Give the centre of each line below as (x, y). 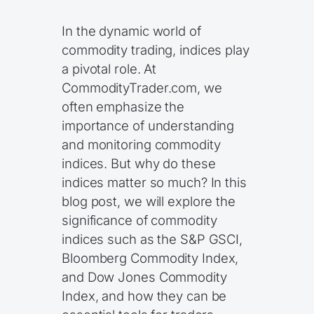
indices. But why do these (139, 163)
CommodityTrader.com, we (142, 87)
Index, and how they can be (144, 295)
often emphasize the (123, 106)
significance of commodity (139, 220)
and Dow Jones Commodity (144, 277)
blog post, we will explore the (149, 201)
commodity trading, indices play (156, 49)
